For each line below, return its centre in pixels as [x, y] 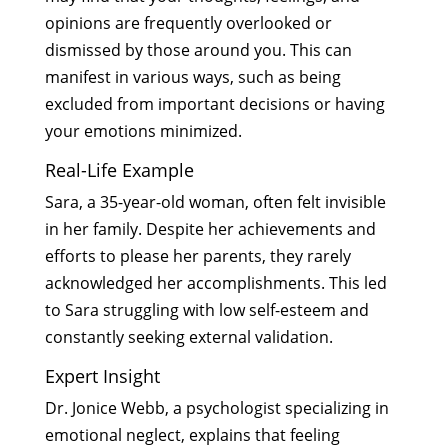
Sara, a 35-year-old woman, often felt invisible [215, 201]
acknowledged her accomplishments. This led [215, 282]
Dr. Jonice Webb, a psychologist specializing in [216, 407]
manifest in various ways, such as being [192, 76]
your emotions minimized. [143, 130]
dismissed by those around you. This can [198, 49]
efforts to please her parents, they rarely [197, 255]
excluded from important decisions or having [214, 103]
